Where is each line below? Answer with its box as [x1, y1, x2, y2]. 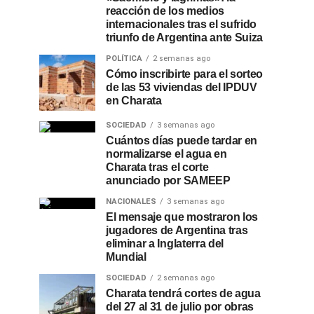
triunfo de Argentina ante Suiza [106, 32, 264, 43]
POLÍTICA [106, 54, 142, 63]
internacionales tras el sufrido [106, 18, 257, 30]
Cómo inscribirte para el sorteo [106, 68, 264, 80]
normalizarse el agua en [106, 148, 227, 160]
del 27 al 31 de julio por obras [106, 301, 254, 313]
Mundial [106, 251, 146, 263]
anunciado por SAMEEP [106, 175, 231, 186]
